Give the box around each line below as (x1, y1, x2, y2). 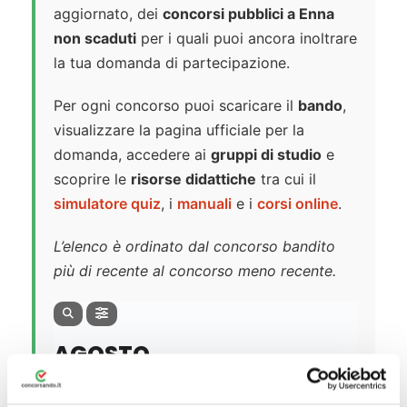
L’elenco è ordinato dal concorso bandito (54, 237, 335, 256)
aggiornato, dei (54, 5, 163, 24)
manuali (177, 194, 232, 213)
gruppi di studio (211, 145, 322, 164)
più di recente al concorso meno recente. (54, 262, 336, 281)
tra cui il (256, 170, 316, 189)
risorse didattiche (131, 170, 256, 189)
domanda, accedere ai (54, 145, 211, 164)
